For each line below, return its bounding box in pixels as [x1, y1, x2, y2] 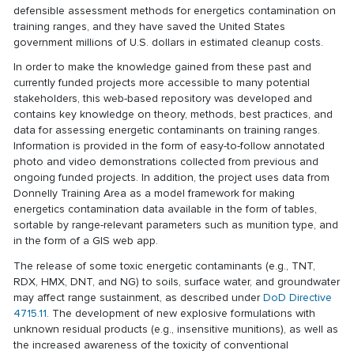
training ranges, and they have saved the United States [13, 19, 286, 33]
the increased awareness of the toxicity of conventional [13, 337, 289, 352]
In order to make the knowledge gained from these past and [13, 60, 312, 74]
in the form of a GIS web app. [13, 234, 159, 248]
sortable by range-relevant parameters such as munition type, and [13, 218, 339, 232]
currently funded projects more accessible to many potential [13, 76, 311, 90]
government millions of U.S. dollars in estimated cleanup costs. [13, 35, 324, 49]
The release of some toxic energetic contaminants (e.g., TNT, [13, 258, 316, 273]
